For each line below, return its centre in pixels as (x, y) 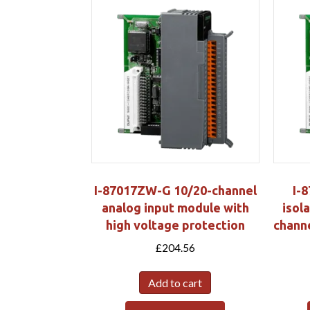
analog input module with (175, 207)
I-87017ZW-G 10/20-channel (175, 190)
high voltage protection (175, 225)
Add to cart (175, 283)
